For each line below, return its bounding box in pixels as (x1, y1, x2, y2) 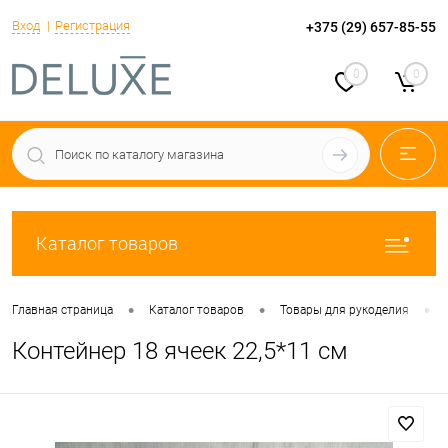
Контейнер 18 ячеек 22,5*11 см (12, 337, 348, 365)
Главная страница (12, 303, 113, 318)
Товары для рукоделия (280, 303, 409, 318)
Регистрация (55, 17, 130, 33)
